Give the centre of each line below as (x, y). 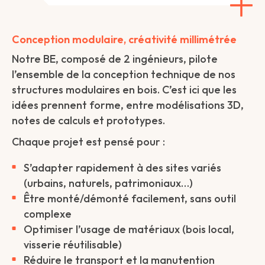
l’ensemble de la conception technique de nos (124, 74)
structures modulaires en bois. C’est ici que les (124, 90)
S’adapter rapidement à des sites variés (122, 168)
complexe (48, 214)
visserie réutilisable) (73, 245)
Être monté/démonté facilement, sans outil (130, 198)
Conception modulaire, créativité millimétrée (124, 39)
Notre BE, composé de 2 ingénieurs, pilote (115, 59)
